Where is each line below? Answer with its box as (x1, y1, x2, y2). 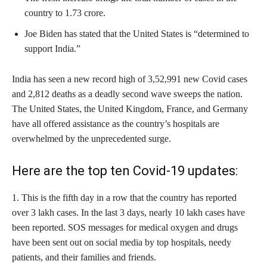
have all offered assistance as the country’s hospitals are (12, 118, 219, 129)
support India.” (24, 43, 80, 54)
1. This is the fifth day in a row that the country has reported (12, 192, 237, 203)
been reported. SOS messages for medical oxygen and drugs (12, 222, 238, 232)
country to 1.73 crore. (24, 7, 105, 18)
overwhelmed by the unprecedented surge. (12, 133, 171, 144)
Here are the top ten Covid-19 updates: (12, 163, 238, 178)
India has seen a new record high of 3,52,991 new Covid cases (12, 73, 247, 84)
